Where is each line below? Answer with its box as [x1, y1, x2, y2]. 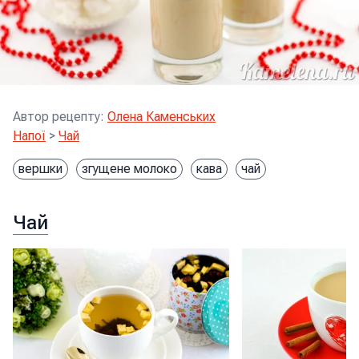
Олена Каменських [107, 109, 216, 124]
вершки [18, 161, 63, 176]
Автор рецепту [13, 109, 100, 124]
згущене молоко [82, 161, 177, 176]
